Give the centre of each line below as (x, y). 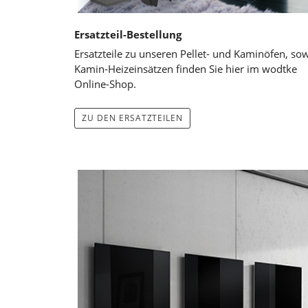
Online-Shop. (105, 84)
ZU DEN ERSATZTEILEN (133, 118)
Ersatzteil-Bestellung (128, 35)
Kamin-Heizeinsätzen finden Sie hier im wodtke (186, 68)
